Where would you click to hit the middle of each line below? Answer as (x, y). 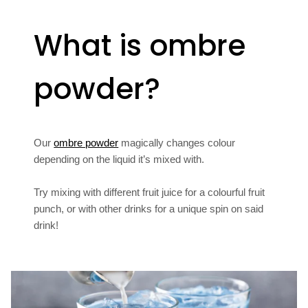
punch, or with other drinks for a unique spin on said (149, 208)
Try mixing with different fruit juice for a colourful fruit (150, 192)
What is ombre (140, 45)
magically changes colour (177, 142)
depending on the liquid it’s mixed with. (119, 159)
